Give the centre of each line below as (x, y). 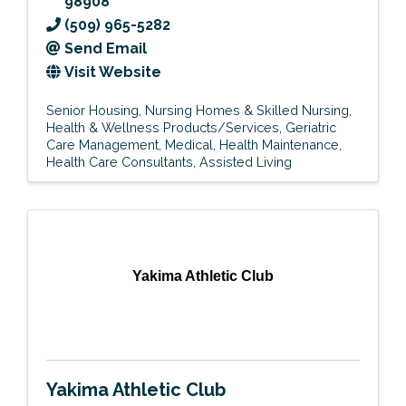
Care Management (102, 145)
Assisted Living (246, 162)
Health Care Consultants (120, 162)
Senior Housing (92, 111)
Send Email (106, 49)
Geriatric (311, 128)
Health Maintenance (279, 145)
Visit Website (113, 72)
